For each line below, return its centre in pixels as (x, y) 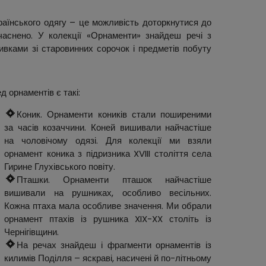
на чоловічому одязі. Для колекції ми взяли (108, 141)
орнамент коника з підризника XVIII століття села (108, 154)
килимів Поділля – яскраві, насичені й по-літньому (108, 258)
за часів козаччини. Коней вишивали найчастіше (108, 128)
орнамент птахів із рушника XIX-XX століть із (108, 219)
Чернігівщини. (32, 232)
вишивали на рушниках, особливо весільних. (108, 193)
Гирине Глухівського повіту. (60, 167)
